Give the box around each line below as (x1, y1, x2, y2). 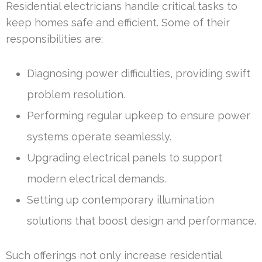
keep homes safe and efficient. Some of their (6, 16, 230, 29)
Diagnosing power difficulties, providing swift (27, 67, 250, 80)
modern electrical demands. (27, 172, 166, 185)
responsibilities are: (6, 32, 103, 45)
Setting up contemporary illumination (27, 193, 214, 206)
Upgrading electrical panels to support (27, 151, 222, 164)
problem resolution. (27, 88, 125, 101)
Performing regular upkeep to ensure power (27, 109, 250, 122)
